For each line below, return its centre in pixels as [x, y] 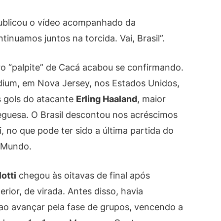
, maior [151, 99]
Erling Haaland [107, 99]
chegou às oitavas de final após [83, 176]
